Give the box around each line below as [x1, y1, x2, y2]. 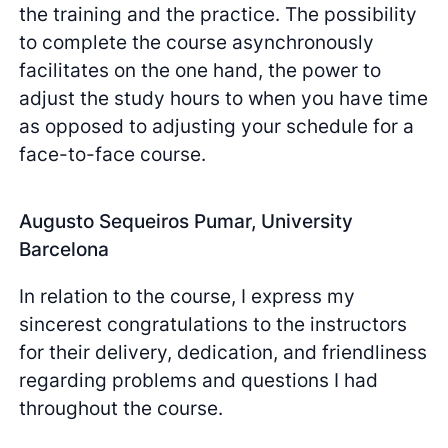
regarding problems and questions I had [19, 367, 379, 392]
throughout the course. [19, 395, 224, 420]
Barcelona [19, 236, 110, 261]
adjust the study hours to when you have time [19, 86, 429, 111]
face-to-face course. [19, 142, 207, 167]
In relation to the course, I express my [19, 283, 356, 308]
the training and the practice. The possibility [19, 2, 418, 27]
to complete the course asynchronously [19, 30, 375, 55]
